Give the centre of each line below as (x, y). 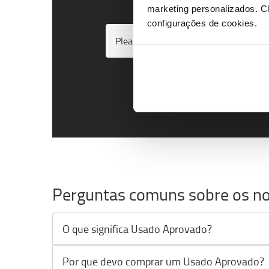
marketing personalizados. (204, 8)
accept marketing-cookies (197, 41)
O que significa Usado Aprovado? (137, 228)
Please (130, 41)
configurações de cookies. (202, 23)
